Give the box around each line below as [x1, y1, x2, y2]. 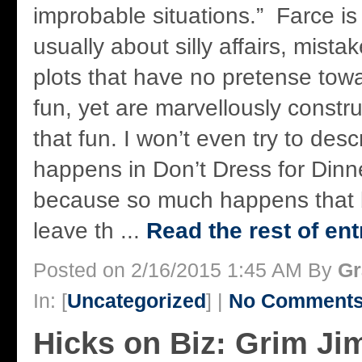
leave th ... [33, 218, 146, 244]
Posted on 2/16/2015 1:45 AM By [33, 259, 338, 282]
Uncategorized [67, 289, 206, 313]
